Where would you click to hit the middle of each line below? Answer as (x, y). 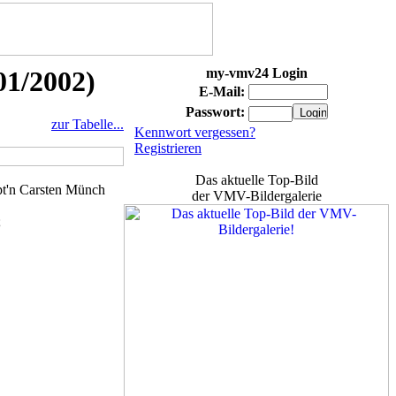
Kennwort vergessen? (195, 132)
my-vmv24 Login (256, 73)
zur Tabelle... (88, 125)
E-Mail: (221, 91)
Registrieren (168, 148)
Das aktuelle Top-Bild (256, 180)
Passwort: (215, 112)
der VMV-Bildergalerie (256, 196)
